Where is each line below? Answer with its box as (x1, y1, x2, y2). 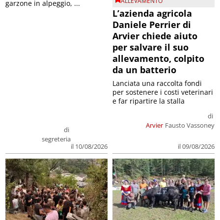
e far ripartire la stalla (112, 96, 185, 106)
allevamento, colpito (112, 53, 204, 65)
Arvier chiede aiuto (112, 30, 197, 42)
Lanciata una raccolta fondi (112, 79, 202, 88)
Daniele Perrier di (112, 19, 191, 31)
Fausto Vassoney (165, 121, 215, 130)
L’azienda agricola (112, 7, 192, 20)
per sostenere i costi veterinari (112, 87, 213, 97)
